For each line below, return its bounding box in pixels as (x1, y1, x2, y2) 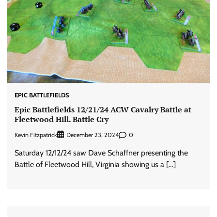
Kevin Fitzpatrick (15, 131, 57, 139)
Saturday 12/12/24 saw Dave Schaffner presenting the (15, 148, 188, 158)
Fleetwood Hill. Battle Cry (15, 113, 108, 124)
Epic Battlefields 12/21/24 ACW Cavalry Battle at (15, 104, 191, 115)
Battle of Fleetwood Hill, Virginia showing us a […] (15, 160, 176, 170)
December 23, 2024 (66, 131, 119, 139)
